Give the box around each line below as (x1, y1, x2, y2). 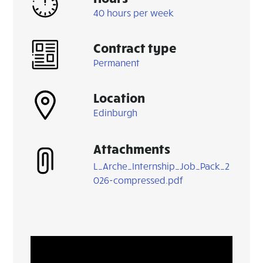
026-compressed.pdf (93, 174, 184, 186)
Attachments (93, 140, 171, 157)
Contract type (93, 39, 177, 56)
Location (93, 89, 146, 106)
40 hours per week (93, 6, 174, 18)
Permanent (93, 56, 140, 68)
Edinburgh (93, 106, 138, 118)
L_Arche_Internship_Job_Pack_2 (93, 160, 230, 172)
